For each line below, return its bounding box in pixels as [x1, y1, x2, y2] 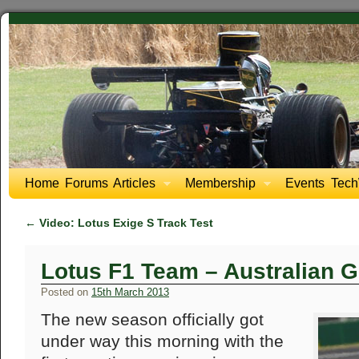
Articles [113, 176, 155, 190]
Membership [185, 176, 256, 190]
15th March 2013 [91, 286, 169, 298]
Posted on [41, 286, 88, 298]
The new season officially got [41, 310, 264, 329]
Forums [65, 176, 108, 190]
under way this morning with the [41, 332, 284, 351]
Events [285, 176, 325, 190]
